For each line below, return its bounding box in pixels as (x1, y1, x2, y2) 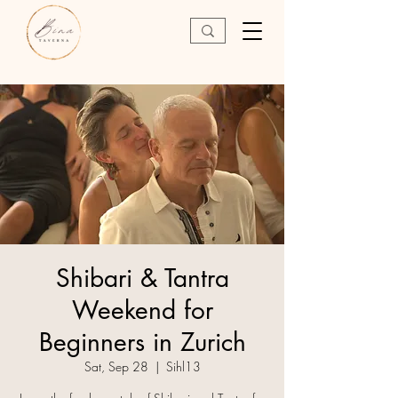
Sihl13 (165, 358, 201, 375)
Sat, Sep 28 (84, 358, 148, 375)
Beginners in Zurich (38, 326, 246, 358)
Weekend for (71, 294, 213, 326)
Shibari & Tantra (55, 262, 229, 294)
